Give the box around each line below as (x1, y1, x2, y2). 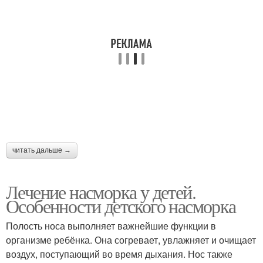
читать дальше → (12, 146, 71, 154)
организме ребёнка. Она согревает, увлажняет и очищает (6, 232, 256, 247)
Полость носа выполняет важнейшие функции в (6, 218, 216, 232)
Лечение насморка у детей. (6, 178, 195, 204)
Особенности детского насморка (6, 193, 236, 218)
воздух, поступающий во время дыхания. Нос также (6, 247, 232, 261)
